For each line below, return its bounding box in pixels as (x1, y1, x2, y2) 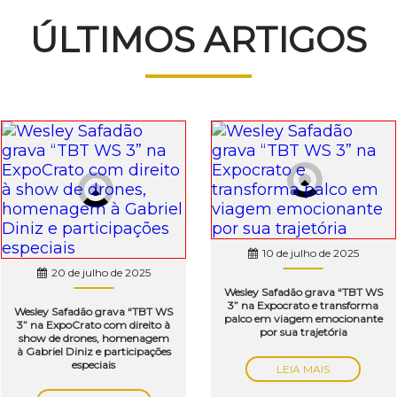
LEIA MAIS (276, 362, 331, 377)
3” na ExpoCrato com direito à (17, 318, 171, 332)
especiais (72, 358, 116, 372)
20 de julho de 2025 (51, 266, 151, 280)
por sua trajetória (259, 325, 347, 339)
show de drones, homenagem (18, 331, 169, 346)
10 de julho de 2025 (261, 246, 359, 261)
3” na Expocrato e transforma (228, 299, 379, 313)
